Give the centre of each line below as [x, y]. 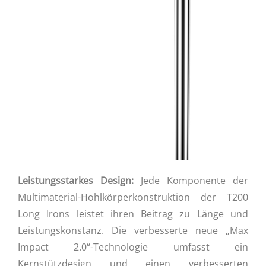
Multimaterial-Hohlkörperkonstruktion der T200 [133, 197]
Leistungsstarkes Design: [76, 181]
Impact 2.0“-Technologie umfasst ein [133, 247]
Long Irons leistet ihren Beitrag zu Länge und [133, 214]
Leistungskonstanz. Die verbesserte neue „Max [133, 231]
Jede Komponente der [191, 181]
